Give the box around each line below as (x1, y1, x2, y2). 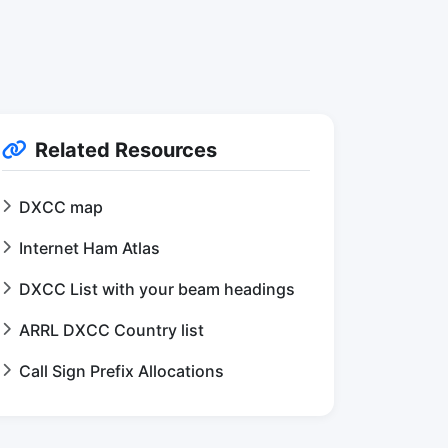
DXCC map (19, 197, 103, 217)
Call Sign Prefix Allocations (19, 361, 224, 381)
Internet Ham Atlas (19, 238, 160, 258)
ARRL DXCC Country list (19, 320, 204, 340)
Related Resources (35, 138, 217, 162)
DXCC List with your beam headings (19, 279, 295, 299)
